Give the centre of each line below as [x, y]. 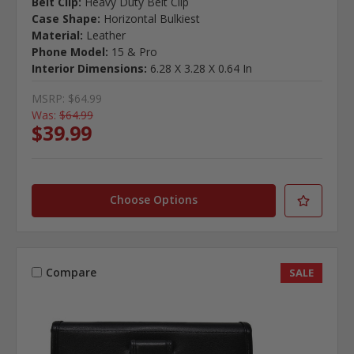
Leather [105, 35]
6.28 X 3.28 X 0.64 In [201, 68]
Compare [71, 273]
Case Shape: [66, 18]
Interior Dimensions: [89, 68]
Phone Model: [70, 51]
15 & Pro [134, 51]
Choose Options [154, 199]
